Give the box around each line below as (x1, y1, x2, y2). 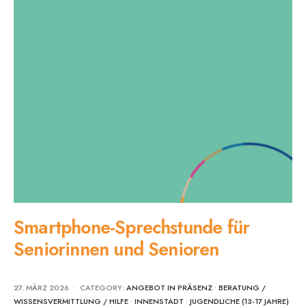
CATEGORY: (80, 282, 126, 294)
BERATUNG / (219, 282, 266, 294)
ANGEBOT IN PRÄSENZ (126, 282, 212, 294)
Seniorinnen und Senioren (14, 236, 219, 263)
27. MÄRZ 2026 (14, 282, 69, 294)
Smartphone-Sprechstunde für (14, 214, 250, 241)
